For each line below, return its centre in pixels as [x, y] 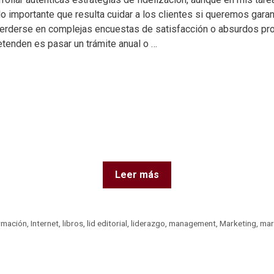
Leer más [137, 175]
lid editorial [107, 224]
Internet [45, 224]
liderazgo [148, 224]
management [193, 224]
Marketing [238, 224]
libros [73, 224]
